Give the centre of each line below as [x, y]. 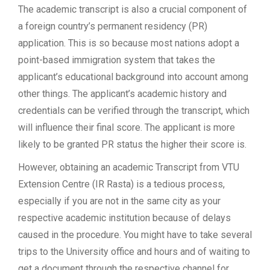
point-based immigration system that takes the [117, 60]
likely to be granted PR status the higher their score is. [132, 145]
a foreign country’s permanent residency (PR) [113, 27]
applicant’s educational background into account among [133, 77]
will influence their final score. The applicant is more [127, 128]
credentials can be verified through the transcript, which [134, 111]
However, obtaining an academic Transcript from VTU [129, 168]
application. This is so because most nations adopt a [129, 43]
